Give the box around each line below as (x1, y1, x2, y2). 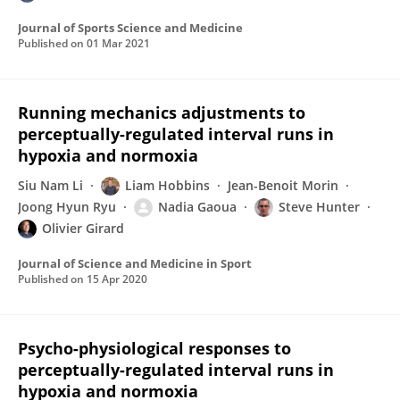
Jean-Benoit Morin (228, 177, 338, 194)
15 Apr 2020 (87, 271, 147, 287)
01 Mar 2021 (87, 36, 150, 51)
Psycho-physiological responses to (18, 337, 291, 359)
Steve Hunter (279, 198, 360, 215)
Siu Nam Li (18, 177, 83, 194)
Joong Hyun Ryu (18, 198, 116, 215)
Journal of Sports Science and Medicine (18, 20, 243, 36)
